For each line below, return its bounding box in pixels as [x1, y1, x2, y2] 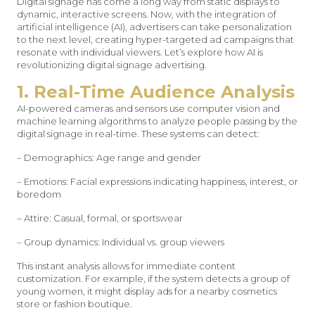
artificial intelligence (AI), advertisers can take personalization [17, 21, 292, 32]
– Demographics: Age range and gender [17, 152, 201, 163]
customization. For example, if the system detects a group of [17, 273, 290, 284]
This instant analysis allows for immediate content [17, 260, 236, 271]
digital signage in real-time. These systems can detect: [17, 128, 259, 139]
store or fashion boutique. [17, 298, 132, 309]
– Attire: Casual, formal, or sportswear [17, 212, 183, 224]
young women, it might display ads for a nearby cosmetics [17, 285, 277, 297]
